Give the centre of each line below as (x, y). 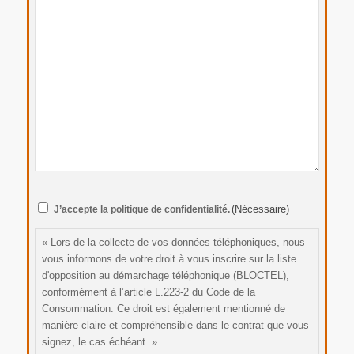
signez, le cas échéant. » (100, 342)
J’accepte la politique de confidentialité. (142, 209)
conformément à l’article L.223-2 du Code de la (149, 292)
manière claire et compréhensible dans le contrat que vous (176, 326)
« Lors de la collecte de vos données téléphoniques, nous (174, 243)
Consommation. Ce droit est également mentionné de (164, 309)
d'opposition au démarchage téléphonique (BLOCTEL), (166, 276)
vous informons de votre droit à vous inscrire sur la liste (169, 259)
